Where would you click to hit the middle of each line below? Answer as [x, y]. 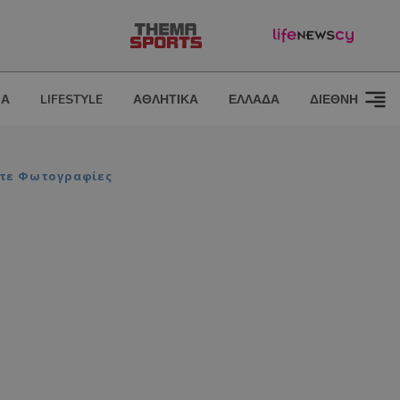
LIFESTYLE [71, 100]
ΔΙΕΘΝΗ [334, 100]
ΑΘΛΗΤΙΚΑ [166, 100]
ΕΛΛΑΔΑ [254, 100]
